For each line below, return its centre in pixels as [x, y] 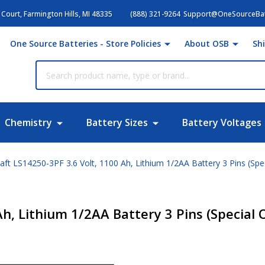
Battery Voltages [222, 122]
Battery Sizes [117, 122]
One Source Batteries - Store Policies [85, 43]
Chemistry [28, 122]
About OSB [207, 43]
